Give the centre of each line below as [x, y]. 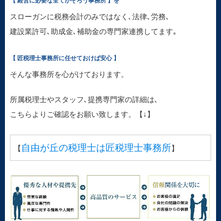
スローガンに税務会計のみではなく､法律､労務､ [90, 17]
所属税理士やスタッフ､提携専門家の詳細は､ [84, 100]
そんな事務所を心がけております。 [69, 74]
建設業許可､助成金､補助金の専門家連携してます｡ [93, 32]
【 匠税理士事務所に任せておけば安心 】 [65, 58]
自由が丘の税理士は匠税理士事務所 [96, 148]
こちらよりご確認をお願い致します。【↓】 [82, 114]
